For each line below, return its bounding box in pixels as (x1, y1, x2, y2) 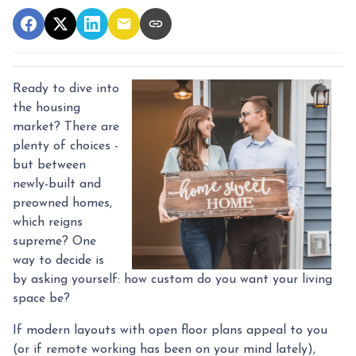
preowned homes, (13, 196, 112, 210)
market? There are (13, 120, 119, 133)
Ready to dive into (13, 82, 119, 95)
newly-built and (13, 177, 101, 191)
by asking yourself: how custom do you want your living (13, 273, 332, 286)
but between (13, 158, 86, 172)
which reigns (13, 215, 83, 229)
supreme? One (13, 234, 96, 248)
